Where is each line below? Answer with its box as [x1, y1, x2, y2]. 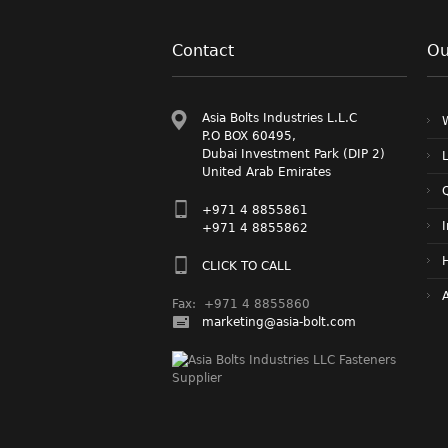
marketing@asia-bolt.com [202, 314, 356, 329]
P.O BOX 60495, [202, 128, 296, 143]
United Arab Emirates [202, 164, 331, 179]
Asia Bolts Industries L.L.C [202, 110, 357, 125]
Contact [172, 40, 234, 60]
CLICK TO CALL [202, 258, 291, 273]
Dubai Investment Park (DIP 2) [202, 146, 385, 161]
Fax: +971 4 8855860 [172, 296, 310, 311]
